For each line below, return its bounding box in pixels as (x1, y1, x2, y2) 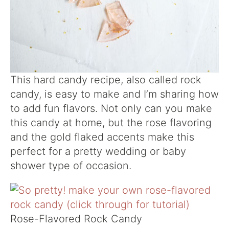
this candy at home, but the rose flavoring (10, 117, 212, 129)
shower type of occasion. (10, 159, 131, 172)
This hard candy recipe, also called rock (10, 74, 201, 86)
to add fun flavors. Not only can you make (10, 102, 212, 115)
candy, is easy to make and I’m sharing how (10, 88, 219, 101)
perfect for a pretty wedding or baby (10, 145, 186, 158)
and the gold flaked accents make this (10, 131, 194, 144)
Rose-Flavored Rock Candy (10, 213, 142, 225)
